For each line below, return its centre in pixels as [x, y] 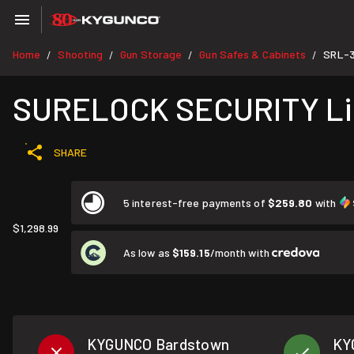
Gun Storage [151, 54]
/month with [241, 252]
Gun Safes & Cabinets [253, 54]
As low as [148, 252]
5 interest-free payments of [196, 203]
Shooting [81, 54]
